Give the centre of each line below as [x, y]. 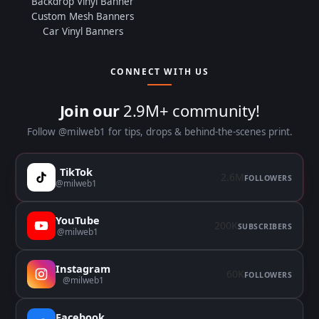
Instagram [83, 269]
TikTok [76, 172]
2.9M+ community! [192, 110]
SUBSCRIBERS [265, 226]
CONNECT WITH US [159, 71]
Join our [91, 110]
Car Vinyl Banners [83, 31]
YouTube [78, 220]
